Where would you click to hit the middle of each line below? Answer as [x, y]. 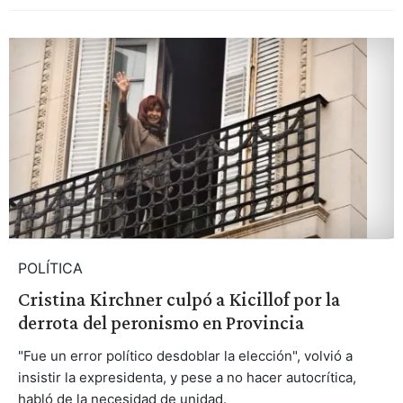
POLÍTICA [50, 269]
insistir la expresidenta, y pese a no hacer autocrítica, [187, 378]
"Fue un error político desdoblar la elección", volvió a [185, 356]
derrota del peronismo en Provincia [161, 323]
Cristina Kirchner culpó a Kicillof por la [179, 300]
